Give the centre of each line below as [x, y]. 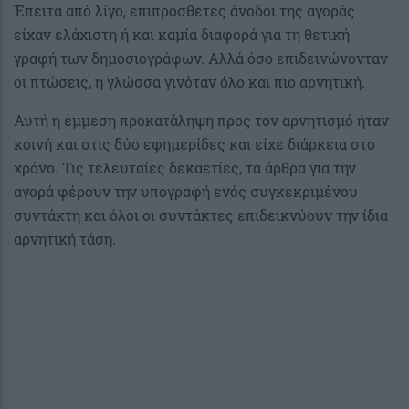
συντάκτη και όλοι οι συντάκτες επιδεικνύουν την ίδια [201, 215]
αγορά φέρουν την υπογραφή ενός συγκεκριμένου [186, 192]
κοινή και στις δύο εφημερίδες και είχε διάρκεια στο [194, 144]
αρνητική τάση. [65, 239]
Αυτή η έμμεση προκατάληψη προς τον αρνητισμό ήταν [201, 121]
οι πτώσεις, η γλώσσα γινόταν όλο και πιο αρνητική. [189, 82]
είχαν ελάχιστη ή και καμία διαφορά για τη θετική [182, 35]
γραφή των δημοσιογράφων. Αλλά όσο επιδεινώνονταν [201, 58]
